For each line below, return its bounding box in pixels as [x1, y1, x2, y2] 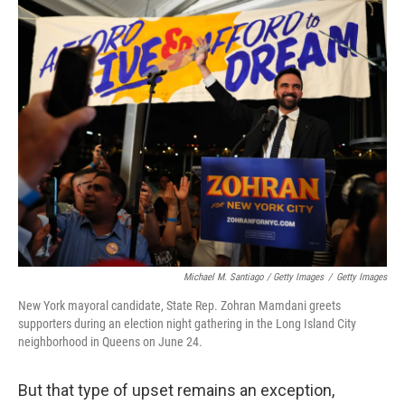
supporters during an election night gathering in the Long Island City [18, 316, 356, 331]
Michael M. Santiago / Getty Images [184, 271, 324, 283]
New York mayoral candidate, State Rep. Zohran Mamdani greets [18, 298, 341, 313]
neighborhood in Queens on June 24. [18, 334, 202, 349]
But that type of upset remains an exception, [18, 381, 334, 400]
